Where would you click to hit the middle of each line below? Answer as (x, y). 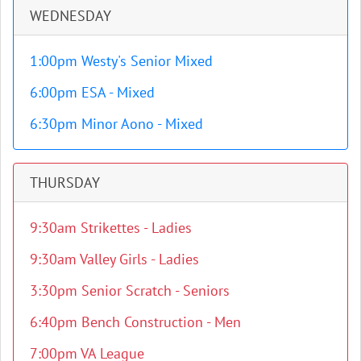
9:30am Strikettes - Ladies (111, 227)
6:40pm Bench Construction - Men (135, 322)
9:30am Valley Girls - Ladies (114, 259)
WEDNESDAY (71, 15)
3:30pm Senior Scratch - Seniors (130, 290)
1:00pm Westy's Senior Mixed (123, 60)
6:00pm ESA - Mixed (92, 92)
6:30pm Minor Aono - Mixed (116, 123)
